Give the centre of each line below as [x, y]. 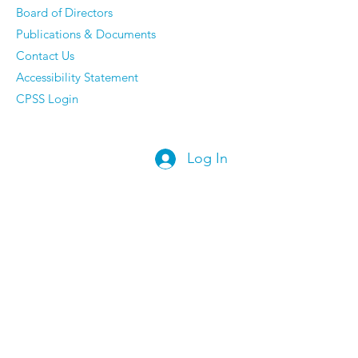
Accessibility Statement [77, 77]
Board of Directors [64, 12]
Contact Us [45, 56]
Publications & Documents [86, 34]
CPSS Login [47, 99]
